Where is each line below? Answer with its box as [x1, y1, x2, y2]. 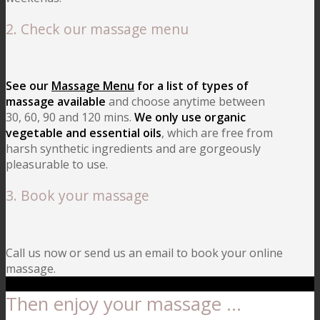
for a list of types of [134, 78, 249, 94]
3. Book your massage [6, 186, 149, 206]
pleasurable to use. [6, 156, 108, 173]
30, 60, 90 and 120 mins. [6, 109, 134, 126]
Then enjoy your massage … [6, 291, 241, 316]
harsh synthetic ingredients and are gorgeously [6, 141, 261, 157]
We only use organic [134, 109, 246, 126]
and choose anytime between [106, 94, 265, 110]
